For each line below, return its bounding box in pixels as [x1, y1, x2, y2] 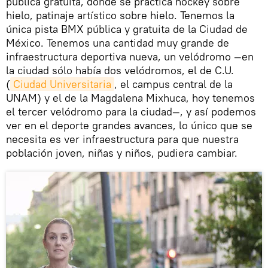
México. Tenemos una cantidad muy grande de [6, 35, 229, 50]
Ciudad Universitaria [13, 77, 111, 91]
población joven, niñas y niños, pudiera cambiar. [6, 145, 237, 160]
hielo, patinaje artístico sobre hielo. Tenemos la [6, 8, 234, 22]
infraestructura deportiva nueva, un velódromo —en [6, 49, 254, 63]
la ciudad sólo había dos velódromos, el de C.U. [6, 63, 234, 77]
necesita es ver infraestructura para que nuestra [6, 132, 239, 146]
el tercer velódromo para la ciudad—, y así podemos [6, 104, 256, 118]
